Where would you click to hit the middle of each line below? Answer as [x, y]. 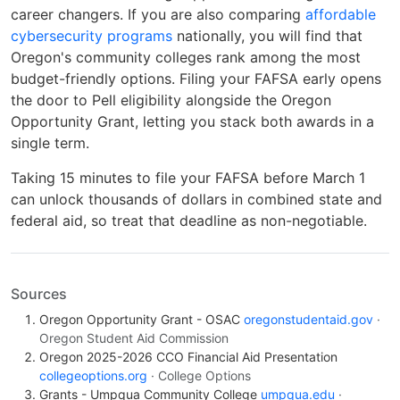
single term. [50, 143]
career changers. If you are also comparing [158, 15]
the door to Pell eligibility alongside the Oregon [171, 100]
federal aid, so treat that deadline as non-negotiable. [189, 220]
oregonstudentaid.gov [308, 319]
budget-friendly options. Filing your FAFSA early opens [196, 79]
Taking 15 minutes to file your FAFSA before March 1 [188, 177]
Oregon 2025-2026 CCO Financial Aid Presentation [188, 356]
